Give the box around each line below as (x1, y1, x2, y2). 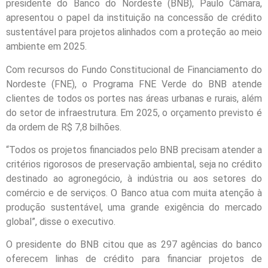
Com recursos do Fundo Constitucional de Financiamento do (6, 63, 262, 75)
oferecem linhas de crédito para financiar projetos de (6, 253, 262, 265)
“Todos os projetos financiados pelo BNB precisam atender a (6, 144, 262, 156)
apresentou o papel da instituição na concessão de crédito (6, 12, 262, 24)
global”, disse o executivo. (6, 215, 115, 227)
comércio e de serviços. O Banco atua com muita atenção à (6, 187, 262, 199)
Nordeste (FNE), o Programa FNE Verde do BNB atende (6, 78, 262, 90)
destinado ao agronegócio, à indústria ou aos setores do (6, 172, 262, 184)
